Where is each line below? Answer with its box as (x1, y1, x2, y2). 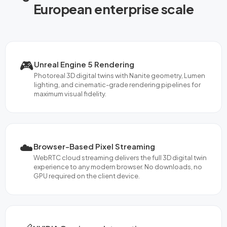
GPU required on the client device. (33, 171, 140, 180)
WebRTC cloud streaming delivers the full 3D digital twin (33, 153, 207, 162)
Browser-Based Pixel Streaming (33, 141, 155, 151)
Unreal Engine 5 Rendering (34, 59, 134, 69)
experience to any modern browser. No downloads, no (33, 162, 202, 171)
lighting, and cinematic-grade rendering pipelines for (34, 80, 201, 89)
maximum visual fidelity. (34, 89, 106, 98)
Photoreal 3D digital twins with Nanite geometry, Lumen (34, 71, 205, 80)
